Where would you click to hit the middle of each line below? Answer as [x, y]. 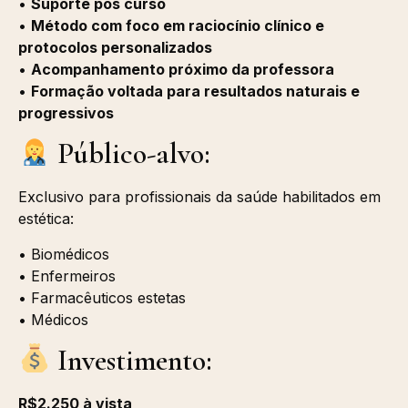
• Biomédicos [64, 254]
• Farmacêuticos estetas [102, 297]
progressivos [66, 112]
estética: [46, 219]
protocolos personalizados [115, 47]
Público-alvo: [131, 154]
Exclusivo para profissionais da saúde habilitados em [199, 197]
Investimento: [132, 360]
